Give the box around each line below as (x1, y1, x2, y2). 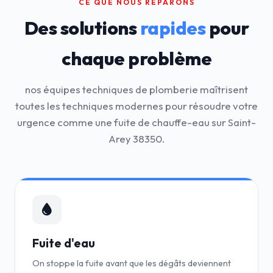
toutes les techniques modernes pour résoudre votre (15, 99, 258, 112)
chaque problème (61, 47, 212, 70)
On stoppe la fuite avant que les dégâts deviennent (32, 258, 231, 269)
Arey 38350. (108, 132, 165, 145)
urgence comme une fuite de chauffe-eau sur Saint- (17, 116, 256, 129)
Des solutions (24, 16, 140, 40)
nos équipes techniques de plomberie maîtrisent (25, 83, 248, 96)
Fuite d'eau (32, 236, 95, 250)
